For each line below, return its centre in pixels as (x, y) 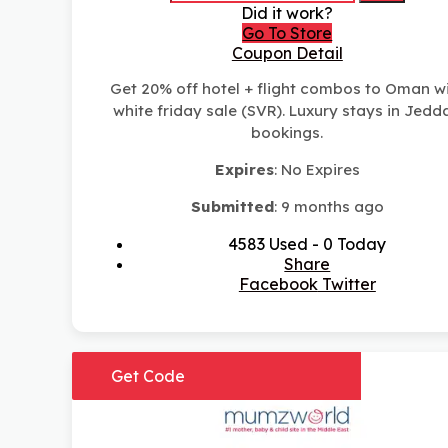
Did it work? (287, 13)
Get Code (148, 376)
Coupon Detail (287, 53)
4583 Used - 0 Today (307, 244)
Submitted (232, 207)
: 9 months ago (328, 207)
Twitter (346, 284)
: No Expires (316, 170)
